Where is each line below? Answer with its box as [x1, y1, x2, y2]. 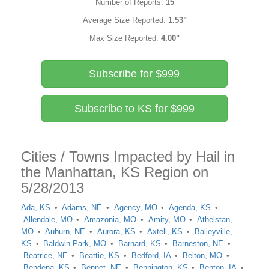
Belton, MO [183, 251, 223, 260]
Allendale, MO [23, 215, 73, 224]
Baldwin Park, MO [43, 239, 107, 248]
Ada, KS [21, 203, 50, 212]
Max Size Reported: [89, 34, 161, 43]
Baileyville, [194, 227, 232, 236]
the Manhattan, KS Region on [21, 164, 208, 180]
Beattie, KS [79, 251, 120, 260]
